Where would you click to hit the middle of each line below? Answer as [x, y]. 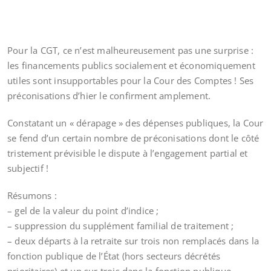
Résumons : [32, 195]
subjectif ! [28, 168]
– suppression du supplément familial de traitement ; [121, 226]
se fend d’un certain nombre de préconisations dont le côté [133, 138]
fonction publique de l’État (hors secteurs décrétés [114, 256]
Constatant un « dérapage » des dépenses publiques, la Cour [135, 123]
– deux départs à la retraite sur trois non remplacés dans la [133, 241]
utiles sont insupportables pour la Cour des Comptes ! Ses [131, 80]
